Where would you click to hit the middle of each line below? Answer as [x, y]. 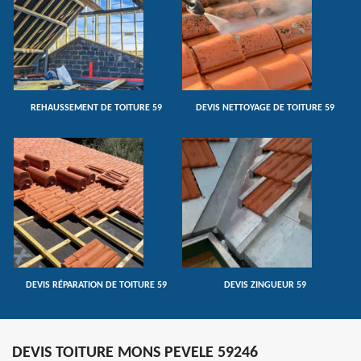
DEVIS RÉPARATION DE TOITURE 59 [96, 285]
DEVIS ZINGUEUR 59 [265, 285]
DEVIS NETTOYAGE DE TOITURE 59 [265, 108]
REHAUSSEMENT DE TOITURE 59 [96, 108]
